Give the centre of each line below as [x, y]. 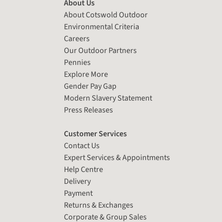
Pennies [78, 63]
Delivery [78, 182]
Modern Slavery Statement [108, 98]
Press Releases [89, 110]
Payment [79, 194]
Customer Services [96, 134]
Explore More [86, 75]
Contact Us [82, 146]
